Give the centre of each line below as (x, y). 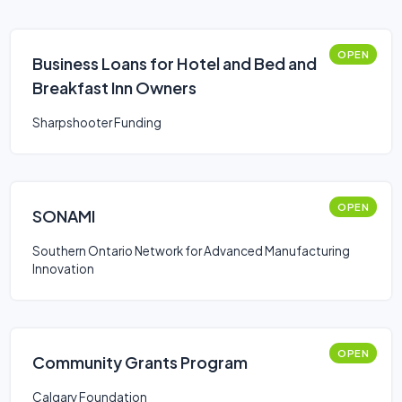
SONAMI (64, 216)
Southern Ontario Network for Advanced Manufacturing (191, 251)
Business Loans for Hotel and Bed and (175, 63)
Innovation (63, 269)
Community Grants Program (140, 362)
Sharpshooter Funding (97, 122)
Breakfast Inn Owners (114, 87)
